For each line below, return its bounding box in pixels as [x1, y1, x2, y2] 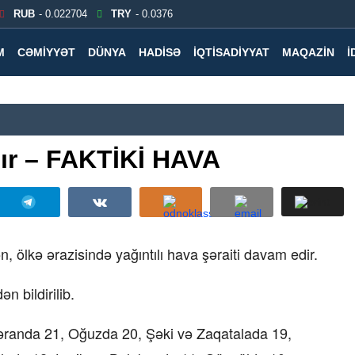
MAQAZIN [282, 46, 334, 59]
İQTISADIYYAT [193, 46, 269, 59]
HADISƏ [139, 46, 181, 59]
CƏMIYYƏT [17, 46, 75, 59]
